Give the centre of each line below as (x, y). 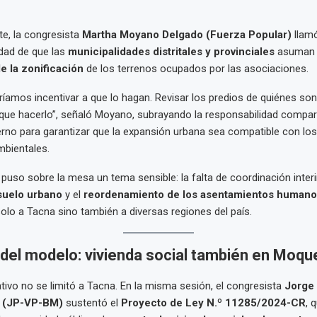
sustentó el (92, 303)
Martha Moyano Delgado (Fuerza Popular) (186, 35)
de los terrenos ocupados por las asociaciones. (196, 69)
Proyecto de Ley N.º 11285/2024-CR (213, 303)
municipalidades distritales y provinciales (171, 52)
